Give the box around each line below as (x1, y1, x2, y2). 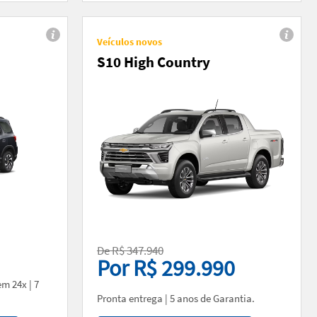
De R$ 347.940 (97, 242, 163, 258)
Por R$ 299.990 (97, 253, 235, 282)
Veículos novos (97, 35, 162, 48)
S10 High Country (97, 52, 210, 71)
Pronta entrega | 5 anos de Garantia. (97, 291, 255, 305)
